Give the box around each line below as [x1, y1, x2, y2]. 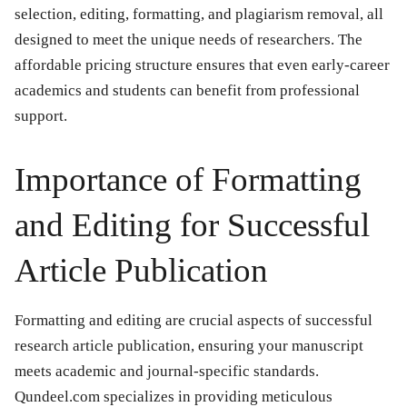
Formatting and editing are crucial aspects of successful [15, 312, 372, 330]
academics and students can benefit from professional [15, 82, 360, 100]
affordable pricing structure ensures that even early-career [15, 56, 390, 74]
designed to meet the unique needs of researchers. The [15, 31, 362, 49]
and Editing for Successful [15, 206, 370, 244]
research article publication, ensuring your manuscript [15, 337, 363, 355]
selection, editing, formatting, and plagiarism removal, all [15, 5, 383, 24]
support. [15, 107, 67, 125]
